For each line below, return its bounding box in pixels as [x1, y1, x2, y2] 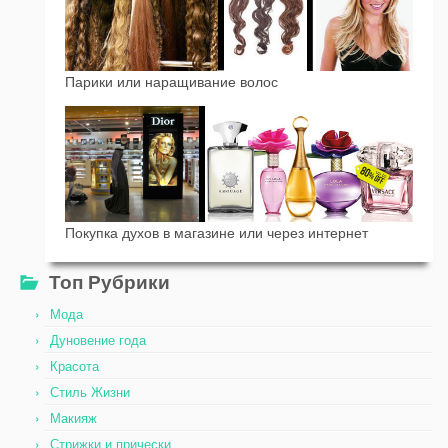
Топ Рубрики [49, 267, 170, 296]
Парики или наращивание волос [65, 71, 278, 92]
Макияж [50, 408, 97, 428]
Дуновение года [50, 330, 146, 350]
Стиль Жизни [50, 382, 130, 402]
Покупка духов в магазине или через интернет [65, 222, 368, 243]
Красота [50, 356, 99, 376]
